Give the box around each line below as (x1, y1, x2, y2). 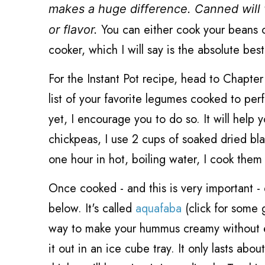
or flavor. (49, 22, 101, 37)
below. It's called (49, 200, 135, 218)
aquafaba (135, 200, 182, 218)
